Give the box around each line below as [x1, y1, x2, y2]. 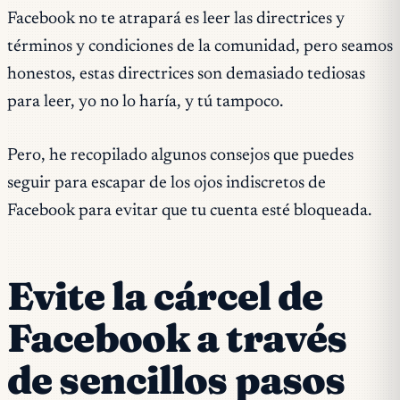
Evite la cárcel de [7, 271, 323, 320]
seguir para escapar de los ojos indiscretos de [7, 174, 326, 192]
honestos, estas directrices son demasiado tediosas [7, 66, 365, 84]
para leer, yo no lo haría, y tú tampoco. [7, 94, 283, 112]
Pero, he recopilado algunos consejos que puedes [7, 146, 354, 164]
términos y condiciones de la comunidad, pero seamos [7, 38, 393, 56]
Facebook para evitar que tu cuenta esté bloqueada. [7, 202, 371, 220]
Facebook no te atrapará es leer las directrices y [7, 11, 345, 29]
